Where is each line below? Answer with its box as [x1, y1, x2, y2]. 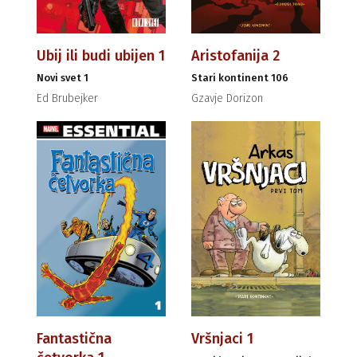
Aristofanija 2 [191, 47, 280, 65]
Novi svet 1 [37, 72, 88, 84]
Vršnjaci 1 [191, 330, 253, 348]
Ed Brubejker [37, 92, 98, 106]
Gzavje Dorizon [191, 92, 263, 106]
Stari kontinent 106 [191, 72, 288, 84]
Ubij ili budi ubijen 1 [37, 47, 165, 65]
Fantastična [37, 330, 112, 348]
